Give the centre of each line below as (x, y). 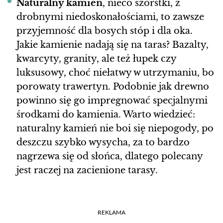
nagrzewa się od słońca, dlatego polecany (110, 157)
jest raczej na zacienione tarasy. (88, 170)
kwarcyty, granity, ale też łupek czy (96, 59)
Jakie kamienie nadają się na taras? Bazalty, (112, 45)
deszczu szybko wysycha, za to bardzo (103, 143)
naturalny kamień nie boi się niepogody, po (115, 129)
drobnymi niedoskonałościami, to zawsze (110, 17)
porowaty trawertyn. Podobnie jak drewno (113, 87)
